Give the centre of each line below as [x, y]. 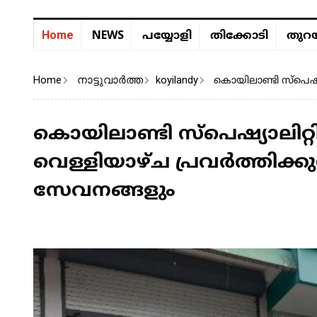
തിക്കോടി [239, 36]
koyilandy [177, 80]
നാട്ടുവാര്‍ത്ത [110, 80]
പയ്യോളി [167, 36]
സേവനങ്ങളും [104, 191]
